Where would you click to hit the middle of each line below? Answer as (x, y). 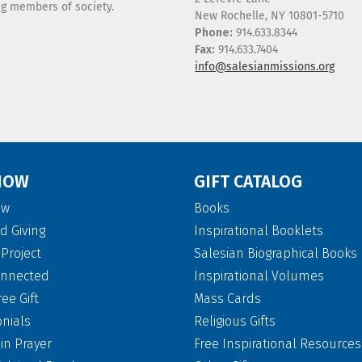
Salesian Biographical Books (276, 253)
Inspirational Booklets (259, 231)
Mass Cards (227, 299)
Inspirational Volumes (259, 276)
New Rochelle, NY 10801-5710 (270, 16)
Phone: (214, 33)
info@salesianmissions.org (265, 67)
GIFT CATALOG (248, 182)
